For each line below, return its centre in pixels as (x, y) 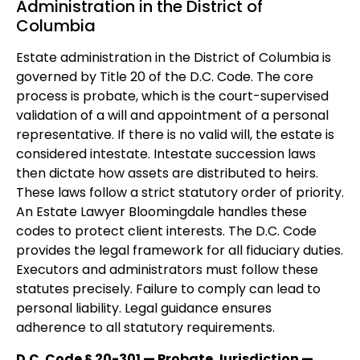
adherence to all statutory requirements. (145, 328)
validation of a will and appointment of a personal (172, 116)
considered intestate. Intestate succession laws (166, 154)
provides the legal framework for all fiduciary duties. (180, 251)
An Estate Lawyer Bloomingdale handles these (162, 212)
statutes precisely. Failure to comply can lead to (168, 289)
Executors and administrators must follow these (167, 270)
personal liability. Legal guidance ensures (144, 309)
